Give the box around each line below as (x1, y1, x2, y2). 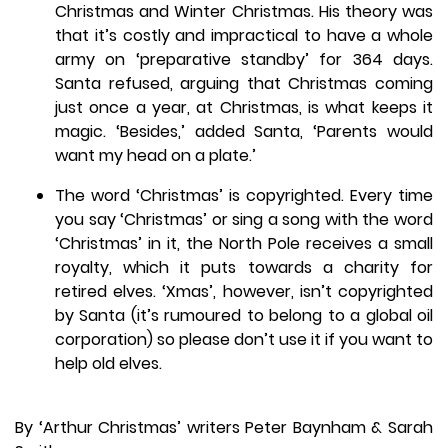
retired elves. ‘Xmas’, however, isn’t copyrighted (55, 280, 433, 304)
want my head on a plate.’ (55, 144, 256, 168)
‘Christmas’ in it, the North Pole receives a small (55, 232, 433, 256)
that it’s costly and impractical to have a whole (55, 24, 433, 48)
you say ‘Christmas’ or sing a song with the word (55, 208, 433, 232)
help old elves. (55, 352, 162, 376)
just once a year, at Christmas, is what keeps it (55, 96, 433, 120)
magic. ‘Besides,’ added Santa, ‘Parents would (55, 120, 433, 144)
